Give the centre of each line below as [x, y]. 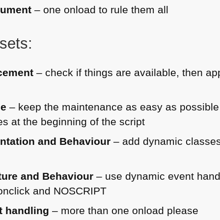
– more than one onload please [124, 210]
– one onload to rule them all [100, 10]
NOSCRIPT [80, 191]
